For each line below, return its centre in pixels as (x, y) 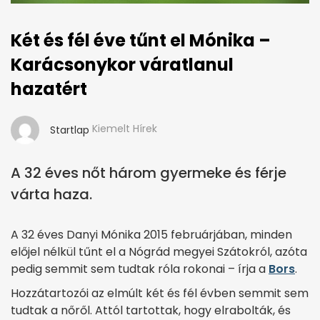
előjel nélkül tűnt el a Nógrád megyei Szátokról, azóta (159, 251)
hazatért (49, 89)
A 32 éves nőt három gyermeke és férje (149, 172)
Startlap (70, 130)
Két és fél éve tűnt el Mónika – (141, 40)
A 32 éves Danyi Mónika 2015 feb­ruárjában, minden (151, 234)
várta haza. (51, 194)
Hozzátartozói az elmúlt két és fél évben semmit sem (160, 293)
